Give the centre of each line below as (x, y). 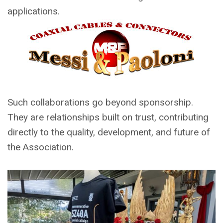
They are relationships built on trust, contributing (108, 117)
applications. (34, 11)
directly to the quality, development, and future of (109, 132)
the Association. (41, 147)
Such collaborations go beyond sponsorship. (100, 103)
